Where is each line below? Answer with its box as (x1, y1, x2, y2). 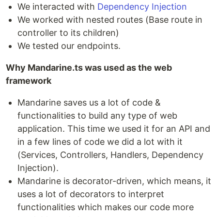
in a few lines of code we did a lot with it (17, 137, 183, 147)
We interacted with (17, 1, 97, 12)
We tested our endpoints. (17, 41, 121, 51)
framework (6, 76, 51, 86)
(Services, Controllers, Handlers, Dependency (17, 150, 203, 160)
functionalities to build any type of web (17, 110, 177, 121)
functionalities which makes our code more (17, 202, 194, 212)
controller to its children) (17, 28, 119, 38)
